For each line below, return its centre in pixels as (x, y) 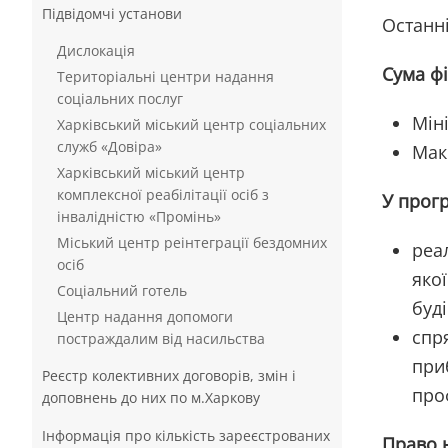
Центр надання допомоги (145, 316)
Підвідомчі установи (112, 13)
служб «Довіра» (109, 146)
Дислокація (96, 50)
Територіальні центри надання (165, 76)
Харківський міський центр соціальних (191, 124)
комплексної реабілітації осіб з (163, 194)
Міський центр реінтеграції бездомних (192, 242)
